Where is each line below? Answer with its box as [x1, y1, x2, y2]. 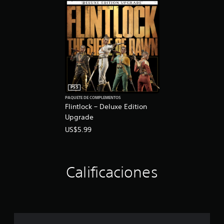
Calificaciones [66, 163, 158, 181]
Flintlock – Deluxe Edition [64, 101, 147, 111]
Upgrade [64, 112, 93, 121]
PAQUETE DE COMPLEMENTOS [64, 94, 121, 101]
